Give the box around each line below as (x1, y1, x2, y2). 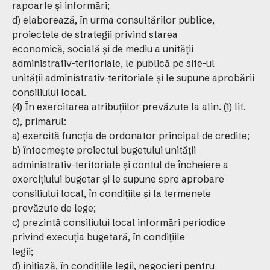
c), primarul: (12, 115, 66, 127)
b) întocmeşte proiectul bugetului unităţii (12, 144, 196, 156)
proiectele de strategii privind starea (12, 28, 178, 40)
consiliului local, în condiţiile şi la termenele (12, 187, 211, 199)
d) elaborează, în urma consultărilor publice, (12, 14, 215, 26)
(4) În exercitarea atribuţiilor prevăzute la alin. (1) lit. (12, 101, 246, 113)
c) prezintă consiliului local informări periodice (12, 216, 225, 228)
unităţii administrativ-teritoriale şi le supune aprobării (12, 72, 254, 84)
